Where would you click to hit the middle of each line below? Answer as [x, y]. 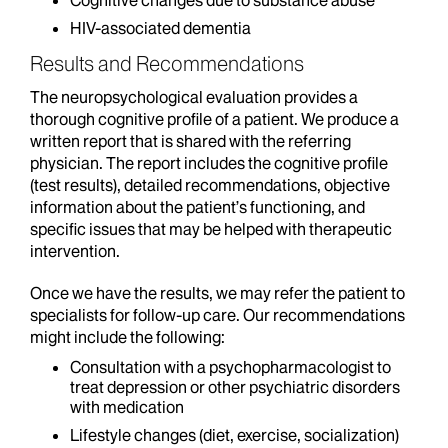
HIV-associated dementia [160, 28]
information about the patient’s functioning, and [197, 207]
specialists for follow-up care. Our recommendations [217, 315]
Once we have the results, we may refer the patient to [217, 293]
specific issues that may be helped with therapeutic [211, 229]
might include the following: [127, 337]
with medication [127, 407]
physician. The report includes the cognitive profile [209, 163]
